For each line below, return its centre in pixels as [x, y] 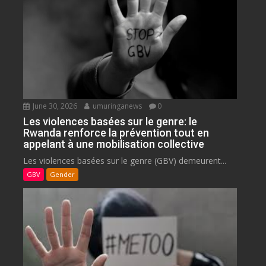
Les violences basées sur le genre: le [110, 122]
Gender [63, 175]
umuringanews [117, 106]
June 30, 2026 [54, 106]
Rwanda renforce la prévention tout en [116, 133]
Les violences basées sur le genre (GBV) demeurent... [125, 161]
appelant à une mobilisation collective [114, 144]
